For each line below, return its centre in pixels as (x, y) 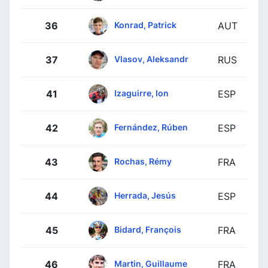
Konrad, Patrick (145, 25)
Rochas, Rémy (143, 161)
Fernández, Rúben (151, 127)
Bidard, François (148, 229)
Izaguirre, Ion (141, 93)
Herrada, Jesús (145, 195)
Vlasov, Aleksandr (151, 59)
